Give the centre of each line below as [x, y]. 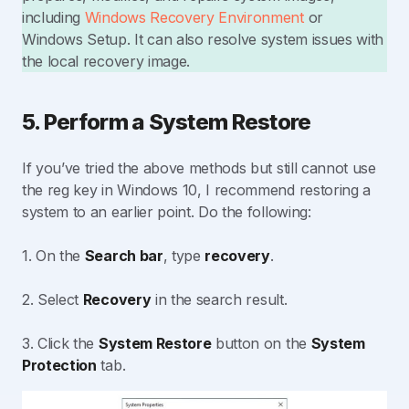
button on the [261, 344]
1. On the [53, 256]
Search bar [124, 256]
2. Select [52, 300]
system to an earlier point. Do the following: [167, 212]
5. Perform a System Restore [167, 122]
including [53, 18]
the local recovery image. [106, 62]
